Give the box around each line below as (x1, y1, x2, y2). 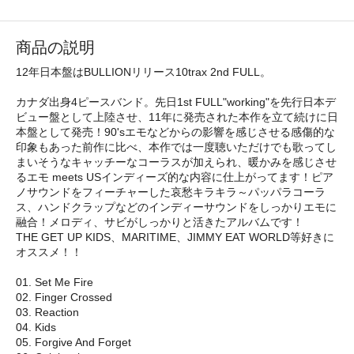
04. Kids (16, 320, 56, 333)
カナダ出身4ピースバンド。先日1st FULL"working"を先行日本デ (16, 95, 336, 108)
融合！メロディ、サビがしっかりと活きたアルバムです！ (16, 215, 303, 228)
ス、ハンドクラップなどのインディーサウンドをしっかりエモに (16, 200, 337, 213)
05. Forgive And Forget (16, 335, 131, 348)
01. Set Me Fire (16, 275, 93, 288)
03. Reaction (16, 305, 79, 318)
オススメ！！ (16, 245, 82, 258)
